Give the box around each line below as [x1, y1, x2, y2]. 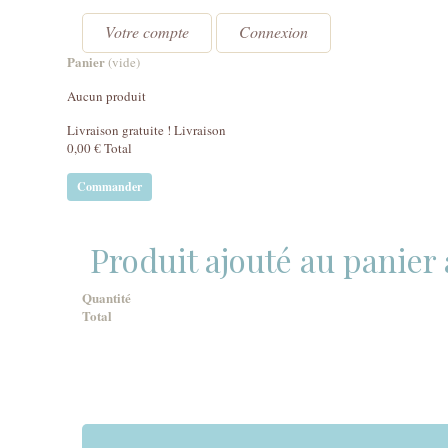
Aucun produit [67, 87, 146, 105]
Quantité [82, 288, 131, 307]
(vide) [108, 53, 140, 71]
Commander [77, 178, 142, 195]
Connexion [239, 21, 308, 42]
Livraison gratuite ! [67, 121, 174, 139]
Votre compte [105, 21, 189, 42]
